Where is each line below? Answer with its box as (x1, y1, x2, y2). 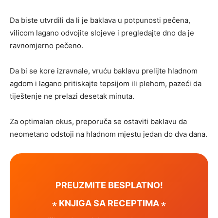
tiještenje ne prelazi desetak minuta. (10, 91, 134, 101)
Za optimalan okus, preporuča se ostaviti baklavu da (10, 117, 187, 127)
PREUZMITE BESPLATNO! (55, 180, 163, 190)
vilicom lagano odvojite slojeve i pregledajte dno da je (10, 28, 194, 38)
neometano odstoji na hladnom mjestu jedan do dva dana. (10, 129, 207, 139)
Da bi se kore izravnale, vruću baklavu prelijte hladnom (10, 66, 198, 76)
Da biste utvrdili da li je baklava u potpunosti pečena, (10, 16, 190, 25)
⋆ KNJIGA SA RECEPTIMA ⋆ (52, 198, 166, 209)
